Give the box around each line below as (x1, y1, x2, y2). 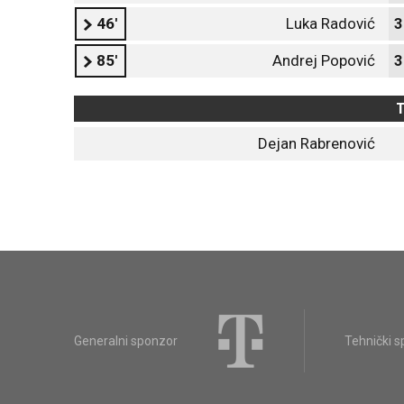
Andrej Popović (272, 51, 375, 69)
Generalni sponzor (74, 334, 178, 348)
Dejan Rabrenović (258, 134, 375, 152)
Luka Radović (286, 14, 375, 32)
